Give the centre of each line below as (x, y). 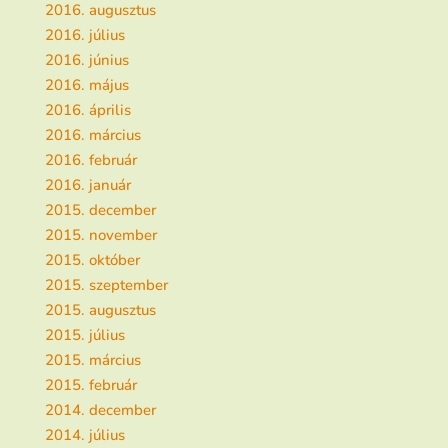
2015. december (100, 209)
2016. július (84, 34)
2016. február (90, 159)
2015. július (84, 334)
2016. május (86, 84)
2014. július (84, 434)
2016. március (92, 134)
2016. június (86, 59)
